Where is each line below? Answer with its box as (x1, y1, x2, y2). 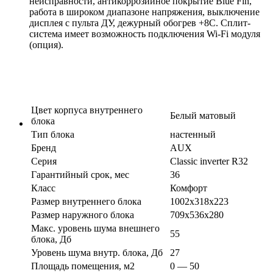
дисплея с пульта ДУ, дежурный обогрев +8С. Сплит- (29, 18, 250, 29)
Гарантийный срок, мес (31, 169, 129, 180)
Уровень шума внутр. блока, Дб (31, 247, 163, 258)
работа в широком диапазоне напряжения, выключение (29, 7, 260, 18)
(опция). (29, 40, 268, 51)
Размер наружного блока (31, 210, 134, 221)
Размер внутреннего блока (31, 196, 141, 207)
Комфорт (170, 183, 207, 194)
